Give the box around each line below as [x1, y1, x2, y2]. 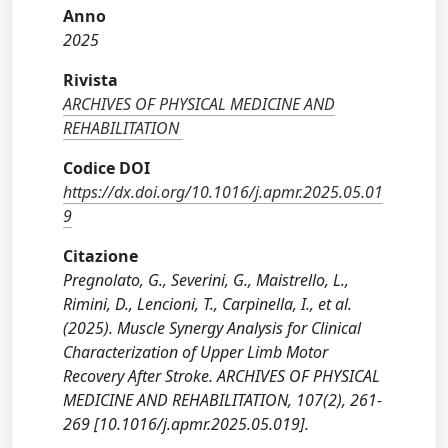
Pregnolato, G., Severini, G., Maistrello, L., [63, 269, 350, 292]
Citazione [63, 245, 139, 268]
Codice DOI [63, 157, 151, 180]
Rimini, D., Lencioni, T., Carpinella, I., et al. [63, 293, 353, 316]
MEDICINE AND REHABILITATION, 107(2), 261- [63, 389, 383, 412]
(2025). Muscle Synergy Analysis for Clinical [63, 317, 362, 340]
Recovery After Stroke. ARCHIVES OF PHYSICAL [63, 365, 381, 388]
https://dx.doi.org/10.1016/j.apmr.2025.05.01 [63, 181, 384, 204]
